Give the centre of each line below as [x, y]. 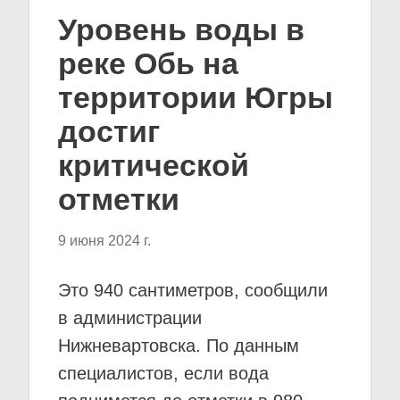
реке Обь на [148, 63]
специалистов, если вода [163, 373]
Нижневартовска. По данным [179, 346]
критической [154, 165]
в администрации [130, 318]
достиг [109, 131]
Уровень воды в [181, 29]
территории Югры [196, 97]
